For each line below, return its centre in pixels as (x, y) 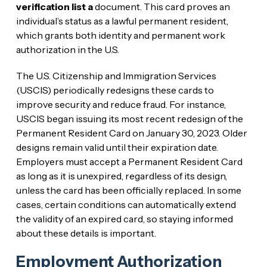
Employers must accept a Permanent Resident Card (129, 161)
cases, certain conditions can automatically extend (126, 204)
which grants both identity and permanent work (120, 35)
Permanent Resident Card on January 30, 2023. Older (131, 133)
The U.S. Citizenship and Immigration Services (116, 75)
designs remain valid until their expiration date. (117, 147)
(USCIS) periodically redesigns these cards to (115, 90)
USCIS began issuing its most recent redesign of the (129, 118)
